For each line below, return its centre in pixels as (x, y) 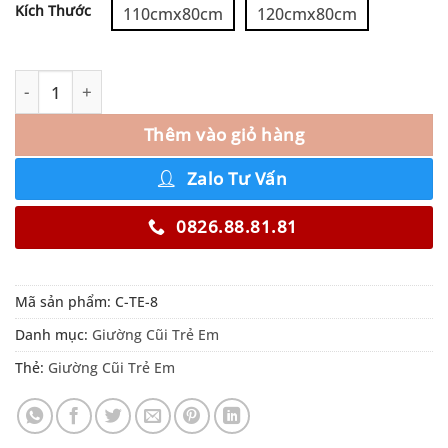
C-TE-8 (136, 302)
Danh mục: (53, 335)
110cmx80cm (173, 13)
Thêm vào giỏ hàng (224, 135)
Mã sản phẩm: (65, 302)
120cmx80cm (307, 13)
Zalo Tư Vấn (237, 178)
